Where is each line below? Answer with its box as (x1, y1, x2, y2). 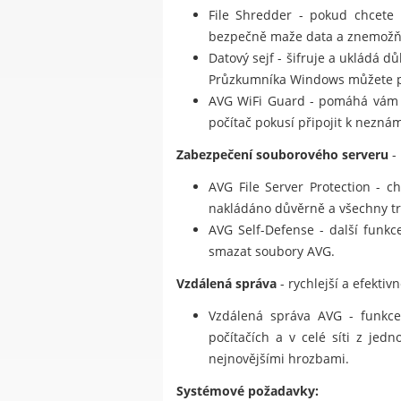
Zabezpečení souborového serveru (176, 146, 388, 164)
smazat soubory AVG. (209, 243, 335, 260)
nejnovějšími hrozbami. (209, 350, 349, 368)
